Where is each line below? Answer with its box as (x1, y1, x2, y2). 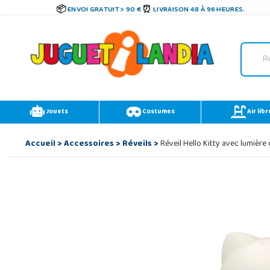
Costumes (140, 105, 175, 119)
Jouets (44, 105, 68, 119)
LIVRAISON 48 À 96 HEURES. (153, 2, 245, 17)
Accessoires (63, 136, 114, 153)
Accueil (25, 136, 55, 153)
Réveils (122, 136, 152, 153)
